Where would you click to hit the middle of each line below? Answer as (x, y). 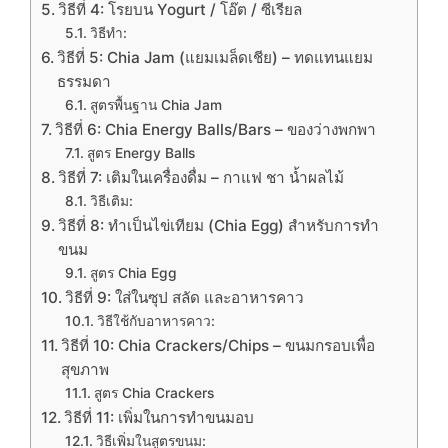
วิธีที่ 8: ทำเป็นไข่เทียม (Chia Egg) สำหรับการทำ (219, 226)
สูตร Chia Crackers (153, 393)
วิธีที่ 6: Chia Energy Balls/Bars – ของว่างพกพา (216, 130)
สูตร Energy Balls (140, 153)
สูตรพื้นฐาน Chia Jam (155, 105)
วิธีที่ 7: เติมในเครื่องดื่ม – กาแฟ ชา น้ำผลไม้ (201, 178)
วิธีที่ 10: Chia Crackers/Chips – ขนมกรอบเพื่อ (218, 346)
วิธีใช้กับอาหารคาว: (155, 321)
